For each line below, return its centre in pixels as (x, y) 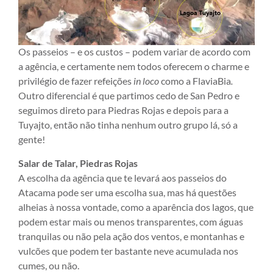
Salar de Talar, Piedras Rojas (78, 163)
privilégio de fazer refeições (75, 81)
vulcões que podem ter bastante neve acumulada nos (128, 250)
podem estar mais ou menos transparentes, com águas (131, 221)
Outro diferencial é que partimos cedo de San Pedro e (129, 96)
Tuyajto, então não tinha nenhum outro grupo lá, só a (128, 125)
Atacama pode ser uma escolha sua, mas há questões (127, 192)
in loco (145, 81)
